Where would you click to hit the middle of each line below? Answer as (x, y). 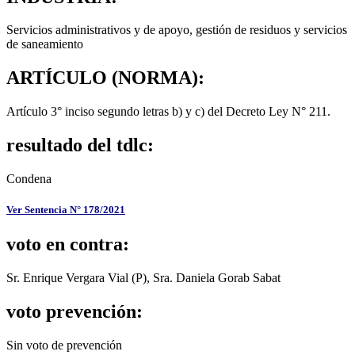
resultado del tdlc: (80, 145)
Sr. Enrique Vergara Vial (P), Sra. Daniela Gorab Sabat (143, 278)
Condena (29, 179)
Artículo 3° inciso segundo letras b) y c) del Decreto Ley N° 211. (168, 112)
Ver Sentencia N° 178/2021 (66, 210)
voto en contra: (68, 244)
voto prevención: (74, 312)
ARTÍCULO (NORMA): (105, 78)
